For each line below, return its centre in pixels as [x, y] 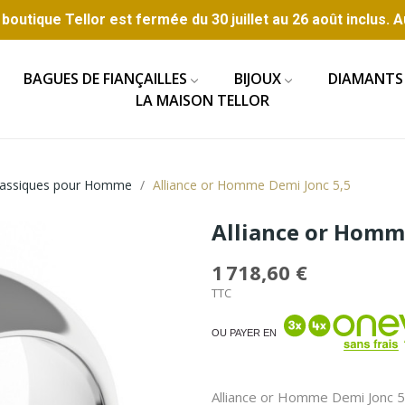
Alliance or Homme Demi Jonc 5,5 [252, 185]
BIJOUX [257, 78]
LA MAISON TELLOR [202, 100]
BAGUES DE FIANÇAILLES [105, 78]
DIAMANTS [365, 78]
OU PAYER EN [244, 332]
